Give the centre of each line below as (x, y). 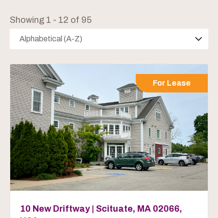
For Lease (172, 83)
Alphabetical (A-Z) (51, 38)
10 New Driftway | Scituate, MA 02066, (101, 209)
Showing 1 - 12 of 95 (51, 20)
